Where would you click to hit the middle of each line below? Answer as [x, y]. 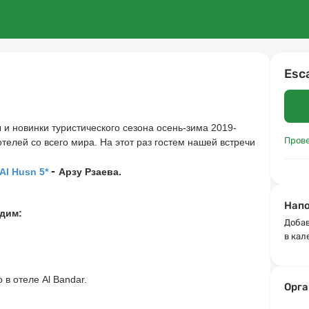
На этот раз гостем [142, 142]
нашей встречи [220, 142]
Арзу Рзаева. [90, 171]
